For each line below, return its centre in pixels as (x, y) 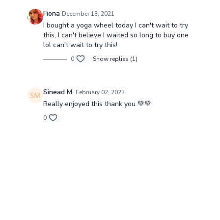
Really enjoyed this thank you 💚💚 (97, 104)
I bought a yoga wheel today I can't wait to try (115, 25)
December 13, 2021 (88, 14)
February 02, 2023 (100, 92)
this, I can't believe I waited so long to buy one (116, 35)
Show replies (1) (115, 59)
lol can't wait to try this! (80, 45)
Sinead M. (58, 92)
